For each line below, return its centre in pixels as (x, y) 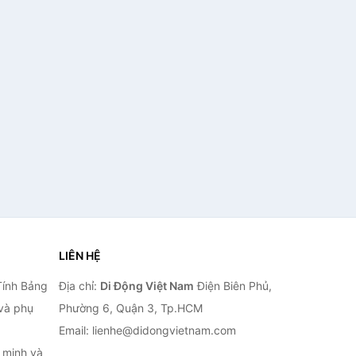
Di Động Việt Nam (147, 286)
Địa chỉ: (79, 286)
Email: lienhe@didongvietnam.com (147, 330)
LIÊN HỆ (79, 255)
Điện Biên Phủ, (232, 286)
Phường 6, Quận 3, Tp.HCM (130, 308)
